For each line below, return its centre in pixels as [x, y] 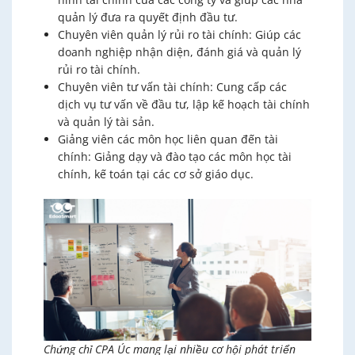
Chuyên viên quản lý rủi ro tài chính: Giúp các [179, 34]
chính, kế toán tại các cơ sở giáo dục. [156, 174]
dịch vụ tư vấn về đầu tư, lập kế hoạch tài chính [184, 104]
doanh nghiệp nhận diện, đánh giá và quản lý [179, 52]
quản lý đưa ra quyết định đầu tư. [148, 17]
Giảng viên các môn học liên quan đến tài [168, 139]
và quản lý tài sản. [106, 121]
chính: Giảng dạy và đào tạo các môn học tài [175, 156]
